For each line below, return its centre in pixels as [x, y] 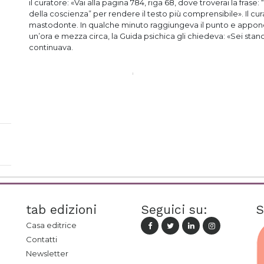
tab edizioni [61, 209]
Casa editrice [51, 225]
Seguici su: [174, 209]
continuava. [51, 47]
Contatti [42, 239]
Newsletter [47, 253]
